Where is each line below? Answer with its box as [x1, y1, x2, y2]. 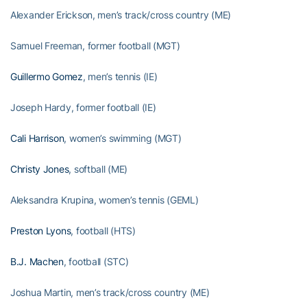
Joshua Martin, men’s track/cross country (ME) [10, 286, 210, 298]
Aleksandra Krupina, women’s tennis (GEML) [10, 193, 199, 206]
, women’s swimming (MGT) [64, 132, 182, 144]
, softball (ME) [69, 162, 128, 175]
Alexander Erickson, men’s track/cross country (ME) [10, 8, 231, 21]
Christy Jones [10, 162, 69, 175]
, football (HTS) [71, 224, 136, 236]
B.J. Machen [10, 255, 64, 267]
